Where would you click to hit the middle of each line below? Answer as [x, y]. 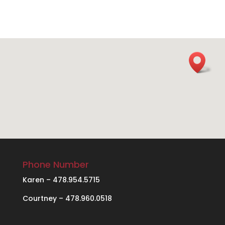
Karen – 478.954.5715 [61, 180]
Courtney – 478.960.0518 [67, 199]
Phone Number [55, 165]
